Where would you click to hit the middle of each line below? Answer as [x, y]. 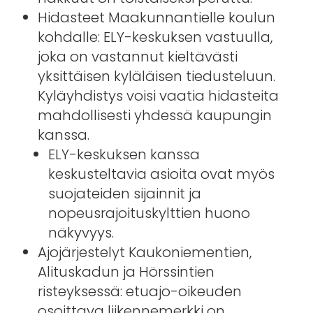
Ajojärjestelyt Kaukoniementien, [144, 252]
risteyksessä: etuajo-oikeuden [139, 291]
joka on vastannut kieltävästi [137, 56]
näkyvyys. [81, 232]
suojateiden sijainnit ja [124, 193]
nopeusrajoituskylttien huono [149, 213]
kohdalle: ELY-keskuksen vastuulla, [155, 37]
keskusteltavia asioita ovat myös [161, 174]
